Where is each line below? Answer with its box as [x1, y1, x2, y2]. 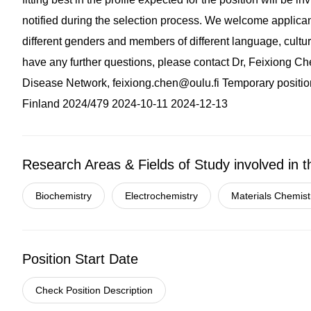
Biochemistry [35, 190, 92, 201]
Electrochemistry [125, 190, 198, 201]
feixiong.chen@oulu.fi [112, 77, 219, 89]
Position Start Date [22, 251, 138, 267]
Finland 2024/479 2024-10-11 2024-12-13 [22, 98, 228, 110]
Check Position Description [35, 285, 153, 296]
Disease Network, [22, 77, 112, 89]
